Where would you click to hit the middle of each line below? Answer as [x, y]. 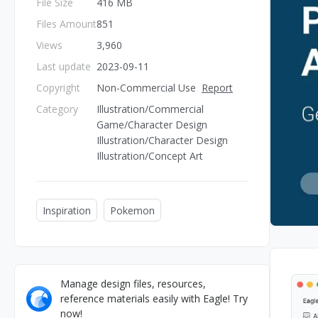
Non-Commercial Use [146, 88]
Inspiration [67, 210]
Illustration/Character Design [162, 140]
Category [57, 109]
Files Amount [66, 24]
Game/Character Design [152, 125]
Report [217, 88]
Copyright [58, 88]
